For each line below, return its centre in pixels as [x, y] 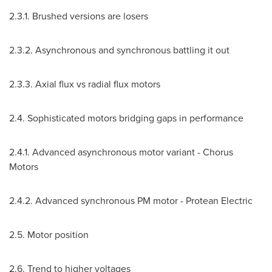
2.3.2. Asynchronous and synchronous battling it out [119, 50]
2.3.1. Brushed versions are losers [79, 16]
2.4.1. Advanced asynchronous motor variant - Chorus [121, 152]
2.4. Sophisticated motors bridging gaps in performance [126, 118]
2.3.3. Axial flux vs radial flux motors [85, 84]
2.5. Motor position [49, 235]
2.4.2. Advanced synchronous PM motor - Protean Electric [131, 201]
